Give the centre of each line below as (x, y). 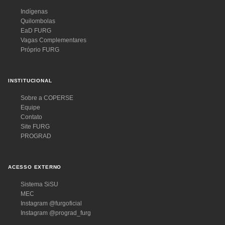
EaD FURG (36, 31)
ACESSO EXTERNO (35, 167)
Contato (31, 117)
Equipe (30, 108)
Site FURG (35, 127)
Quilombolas (38, 21)
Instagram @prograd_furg (56, 213)
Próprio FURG (40, 50)
